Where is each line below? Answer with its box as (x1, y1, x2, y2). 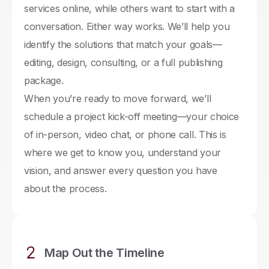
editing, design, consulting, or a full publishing (24, 56, 223, 69)
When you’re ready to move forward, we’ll (24, 92, 211, 105)
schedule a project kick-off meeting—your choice (24, 110, 239, 123)
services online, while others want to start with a (24, 2, 235, 15)
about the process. (24, 183, 107, 195)
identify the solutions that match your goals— (24, 38, 222, 51)
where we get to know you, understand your (24, 147, 221, 159)
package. (24, 74, 64, 87)
